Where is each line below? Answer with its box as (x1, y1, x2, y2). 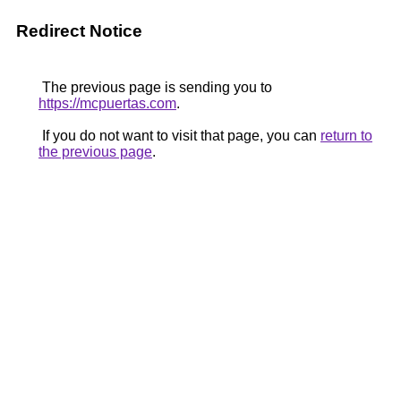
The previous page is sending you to (38, 80, 272, 95)
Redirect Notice (16, 21, 142, 40)
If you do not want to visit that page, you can (38, 128, 320, 143)
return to (320, 128, 372, 143)
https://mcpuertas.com (38, 96, 176, 111)
